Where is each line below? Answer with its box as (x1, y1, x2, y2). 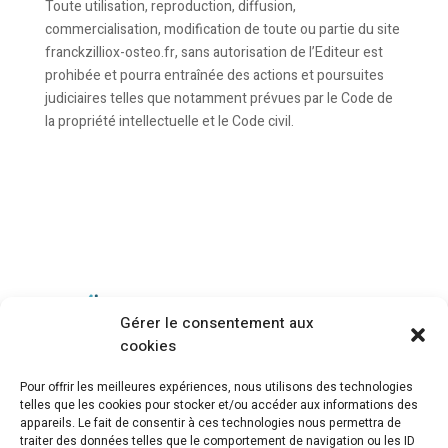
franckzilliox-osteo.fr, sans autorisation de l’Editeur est (44, 42, 383, 63)
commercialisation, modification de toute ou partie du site (44, 19, 400, 40)
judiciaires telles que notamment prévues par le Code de (44, 88, 393, 109)
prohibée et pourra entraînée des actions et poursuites (44, 65, 384, 86)
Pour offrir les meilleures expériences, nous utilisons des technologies (20, 378, 413, 396)
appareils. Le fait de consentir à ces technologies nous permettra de (20, 414, 401, 432)
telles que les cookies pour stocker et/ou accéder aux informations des (20, 396, 418, 414)
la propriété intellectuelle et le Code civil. (44, 111, 294, 132)
